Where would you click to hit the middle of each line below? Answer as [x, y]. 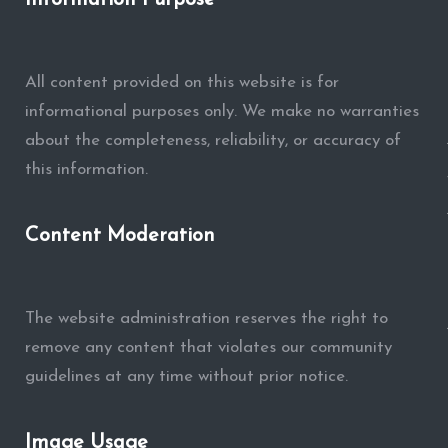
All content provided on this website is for [181, 82]
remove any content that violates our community [208, 347]
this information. [86, 169]
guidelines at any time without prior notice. [186, 376]
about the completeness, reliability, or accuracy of [212, 140]
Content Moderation [119, 236]
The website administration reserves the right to [206, 318]
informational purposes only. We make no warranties [221, 111]
